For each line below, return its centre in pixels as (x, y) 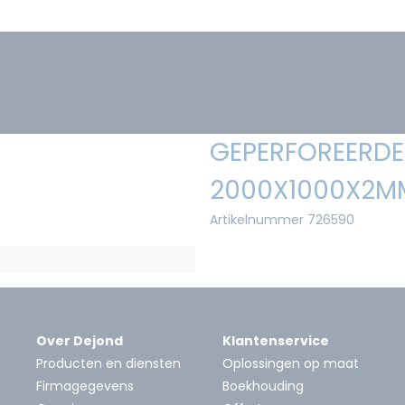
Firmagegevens (85, 386)
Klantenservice (276, 340)
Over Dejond (80, 340)
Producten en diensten (108, 363)
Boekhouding (263, 386)
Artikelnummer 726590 (282, 219)
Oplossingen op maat (291, 363)
